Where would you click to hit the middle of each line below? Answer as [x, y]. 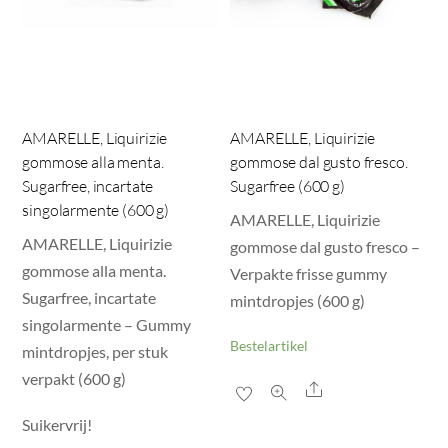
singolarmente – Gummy [107, 324]
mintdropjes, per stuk [95, 351]
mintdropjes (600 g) [298, 300]
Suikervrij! [57, 425]
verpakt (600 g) [74, 378]
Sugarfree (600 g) [287, 185]
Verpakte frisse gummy [309, 273]
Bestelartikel [269, 346]
